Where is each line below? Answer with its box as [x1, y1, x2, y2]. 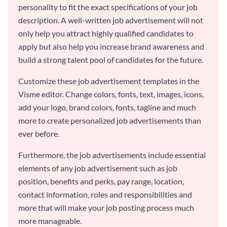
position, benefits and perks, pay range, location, [18, 176, 184, 186]
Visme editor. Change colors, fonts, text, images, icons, [18, 89, 204, 99]
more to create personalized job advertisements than [18, 116, 201, 126]
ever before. [18, 129, 59, 139]
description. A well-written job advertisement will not [18, 15, 203, 25]
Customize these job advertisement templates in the [18, 76, 199, 86]
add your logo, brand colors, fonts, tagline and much [18, 102, 196, 112]
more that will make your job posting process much [18, 203, 194, 213]
